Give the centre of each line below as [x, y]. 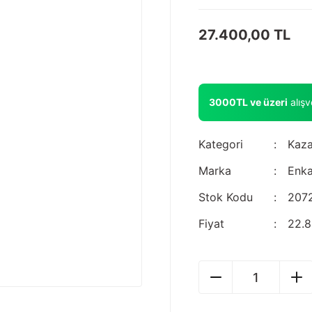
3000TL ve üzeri [248, 102]
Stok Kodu [226, 197]
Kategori [221, 144]
